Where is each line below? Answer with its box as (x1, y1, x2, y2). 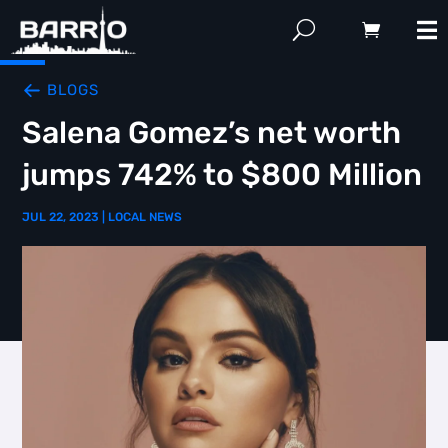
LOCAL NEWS (108, 210, 183, 224)
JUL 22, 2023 (22, 210, 100, 224)
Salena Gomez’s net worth (22, 115, 402, 151)
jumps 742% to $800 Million (22, 157, 423, 193)
